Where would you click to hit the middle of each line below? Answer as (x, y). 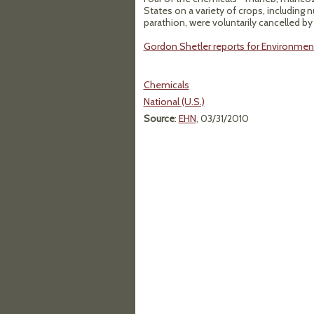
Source (159, 118)
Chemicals (166, 85)
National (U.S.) (174, 102)
